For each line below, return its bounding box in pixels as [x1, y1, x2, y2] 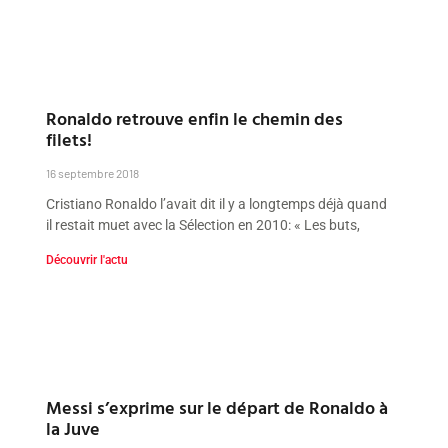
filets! [46, 126, 93, 154]
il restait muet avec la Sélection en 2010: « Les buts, [46, 217, 361, 234]
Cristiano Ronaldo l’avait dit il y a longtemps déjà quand [46, 196, 388, 213]
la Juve [46, 415, 101, 443]
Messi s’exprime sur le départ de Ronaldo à [46, 394, 389, 422]
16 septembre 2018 [46, 166, 140, 181]
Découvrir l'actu [46, 253, 129, 268]
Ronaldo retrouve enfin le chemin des [46, 105, 344, 133]
